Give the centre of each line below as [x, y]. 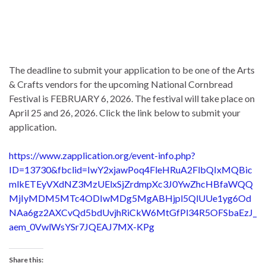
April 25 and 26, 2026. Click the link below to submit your [125, 112]
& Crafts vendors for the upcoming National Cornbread [121, 84]
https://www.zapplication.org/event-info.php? [102, 155]
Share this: [26, 259]
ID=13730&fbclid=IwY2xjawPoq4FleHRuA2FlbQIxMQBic [131, 169]
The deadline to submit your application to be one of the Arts [132, 69]
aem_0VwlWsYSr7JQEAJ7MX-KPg [82, 226]
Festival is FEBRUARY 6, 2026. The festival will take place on [132, 98]
